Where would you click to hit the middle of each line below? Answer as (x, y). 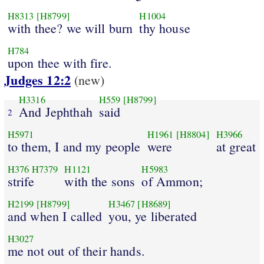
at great (236, 146)
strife (21, 181)
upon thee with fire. (60, 62)
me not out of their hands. (76, 250)
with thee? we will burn (70, 28)
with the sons (100, 181)
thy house (165, 28)
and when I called (55, 216)
